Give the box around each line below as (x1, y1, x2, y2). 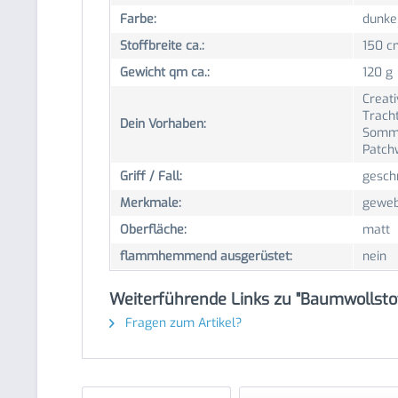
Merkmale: (120, 195, 181, 211)
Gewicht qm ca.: (120, 64, 210, 81)
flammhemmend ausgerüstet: (120, 248, 292, 265)
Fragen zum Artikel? (122, 314, 242, 331)
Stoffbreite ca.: (120, 37, 204, 54)
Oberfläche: (120, 221, 187, 238)
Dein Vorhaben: (120, 115, 206, 132)
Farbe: (120, 11, 156, 28)
